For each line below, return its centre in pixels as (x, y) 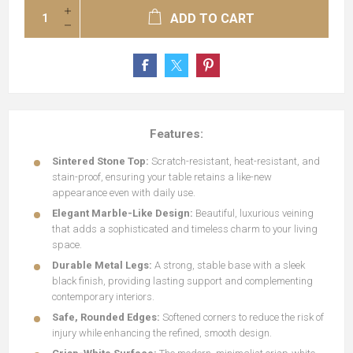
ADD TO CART (212, 19)
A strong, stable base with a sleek (229, 265)
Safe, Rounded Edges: (106, 317)
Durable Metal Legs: (102, 265)
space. (67, 245)
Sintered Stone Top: (100, 161)
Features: (176, 134)
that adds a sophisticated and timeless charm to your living (185, 229)
